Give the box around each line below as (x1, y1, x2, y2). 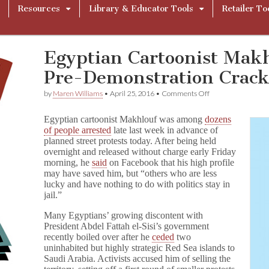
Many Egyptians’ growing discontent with (44, 210, 204, 220)
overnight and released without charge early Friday (44, 147, 237, 157)
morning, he (44, 157, 92, 168)
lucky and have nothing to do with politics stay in (44, 179, 231, 189)
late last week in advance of (111, 125, 219, 135)
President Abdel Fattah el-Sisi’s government (44, 221, 210, 231)
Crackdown (209, 165, 246, 174)
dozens (205, 114, 232, 124)
